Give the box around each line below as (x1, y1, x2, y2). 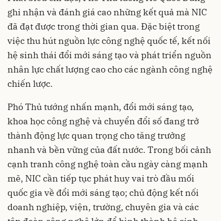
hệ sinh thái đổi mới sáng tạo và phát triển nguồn (7, 49, 212, 61)
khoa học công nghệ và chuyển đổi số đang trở (7, 115, 199, 127)
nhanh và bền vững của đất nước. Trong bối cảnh (7, 144, 211, 156)
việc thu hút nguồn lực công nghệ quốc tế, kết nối (7, 35, 211, 47)
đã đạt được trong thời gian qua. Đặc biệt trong (7, 21, 200, 33)
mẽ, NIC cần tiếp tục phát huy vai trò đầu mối (7, 173, 194, 184)
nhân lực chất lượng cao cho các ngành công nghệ (7, 64, 213, 75)
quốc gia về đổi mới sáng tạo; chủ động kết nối (7, 187, 199, 199)
